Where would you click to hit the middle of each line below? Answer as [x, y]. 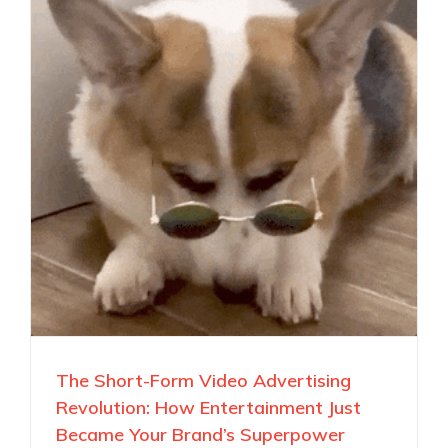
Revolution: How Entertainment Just [208, 407]
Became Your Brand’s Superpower [200, 434]
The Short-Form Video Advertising [203, 380]
